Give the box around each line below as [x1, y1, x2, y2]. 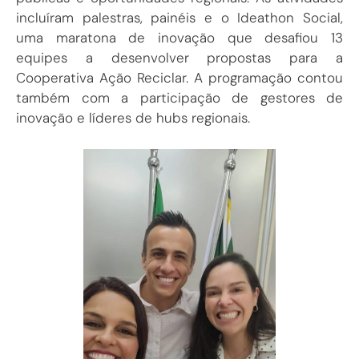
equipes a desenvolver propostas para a [16, 49, 343, 67]
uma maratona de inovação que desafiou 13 [16, 29, 343, 47]
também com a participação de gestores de [16, 89, 343, 107]
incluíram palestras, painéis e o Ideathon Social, [16, 9, 343, 27]
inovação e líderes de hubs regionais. [16, 109, 250, 127]
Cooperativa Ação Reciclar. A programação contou [16, 69, 343, 87]
